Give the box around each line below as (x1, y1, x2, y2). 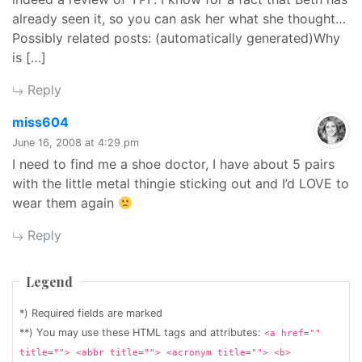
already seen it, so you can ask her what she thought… (12, 11, 346, 27)
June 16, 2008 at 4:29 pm (12, 137, 139, 149)
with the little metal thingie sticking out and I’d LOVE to (12, 175, 349, 192)
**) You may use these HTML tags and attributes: (19, 326, 264, 339)
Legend (26, 273, 73, 290)
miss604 (12, 114, 69, 130)
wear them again (12, 195, 118, 211)
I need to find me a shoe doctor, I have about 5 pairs (12, 156, 335, 172)
